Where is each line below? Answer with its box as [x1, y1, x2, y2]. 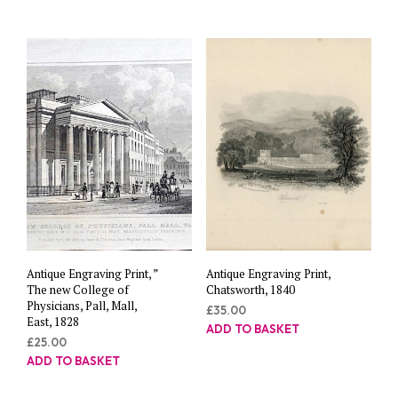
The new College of [27, 282, 129, 298]
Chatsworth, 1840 [205, 282, 295, 298]
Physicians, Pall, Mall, [27, 298, 137, 314]
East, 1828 [27, 314, 79, 330]
